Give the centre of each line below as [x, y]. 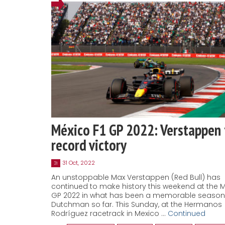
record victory [89, 145]
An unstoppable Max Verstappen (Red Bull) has [136, 178]
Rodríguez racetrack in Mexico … [109, 214]
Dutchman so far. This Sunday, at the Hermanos [137, 205]
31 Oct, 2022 [79, 163]
